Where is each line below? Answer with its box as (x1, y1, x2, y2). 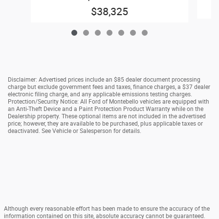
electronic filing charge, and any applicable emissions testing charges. (8, 90, 192, 98)
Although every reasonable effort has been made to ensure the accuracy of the (4, 205, 210, 212)
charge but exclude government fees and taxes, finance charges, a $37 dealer (8, 83, 210, 90)
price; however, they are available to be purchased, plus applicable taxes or (8, 120, 203, 127)
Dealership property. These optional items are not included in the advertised (8, 112, 206, 120)
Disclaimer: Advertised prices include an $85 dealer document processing (8, 76, 200, 83)
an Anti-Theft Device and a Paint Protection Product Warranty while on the (8, 105, 203, 112)
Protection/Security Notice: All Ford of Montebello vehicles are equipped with (8, 98, 209, 105)
